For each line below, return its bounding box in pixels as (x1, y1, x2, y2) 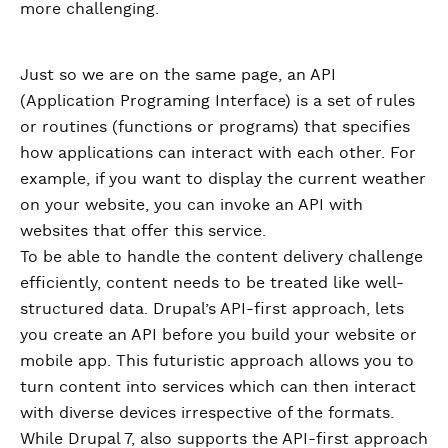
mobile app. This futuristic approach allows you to (20, 352, 414, 369)
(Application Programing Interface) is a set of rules (20, 92, 415, 109)
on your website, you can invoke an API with (20, 196, 363, 213)
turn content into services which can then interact (20, 378, 416, 395)
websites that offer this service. (20, 222, 266, 239)
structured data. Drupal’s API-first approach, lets (20, 300, 404, 317)
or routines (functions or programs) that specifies (20, 118, 410, 135)
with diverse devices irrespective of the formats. (20, 404, 394, 421)
